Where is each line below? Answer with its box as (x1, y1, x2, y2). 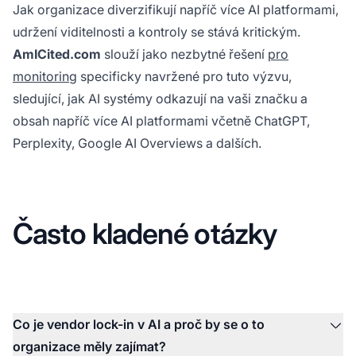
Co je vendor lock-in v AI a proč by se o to (13, 315, 265, 332)
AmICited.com (13, 45, 101, 62)
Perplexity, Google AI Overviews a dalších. (13, 134, 261, 151)
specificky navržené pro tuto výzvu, (77, 68, 292, 84)
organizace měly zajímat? (13, 338, 166, 354)
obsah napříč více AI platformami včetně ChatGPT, (13, 112, 310, 129)
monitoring (13, 68, 77, 84)
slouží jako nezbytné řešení (101, 45, 268, 62)
